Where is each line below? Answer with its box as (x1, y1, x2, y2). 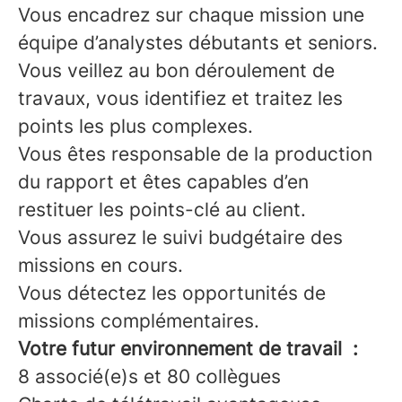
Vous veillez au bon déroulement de (18, 59, 335, 83)
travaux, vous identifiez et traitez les (18, 87, 343, 110)
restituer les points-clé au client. (18, 198, 306, 222)
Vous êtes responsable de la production (18, 143, 372, 166)
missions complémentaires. (18, 310, 259, 333)
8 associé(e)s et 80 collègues (18, 365, 281, 389)
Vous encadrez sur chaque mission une (18, 4, 364, 27)
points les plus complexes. (18, 115, 253, 138)
